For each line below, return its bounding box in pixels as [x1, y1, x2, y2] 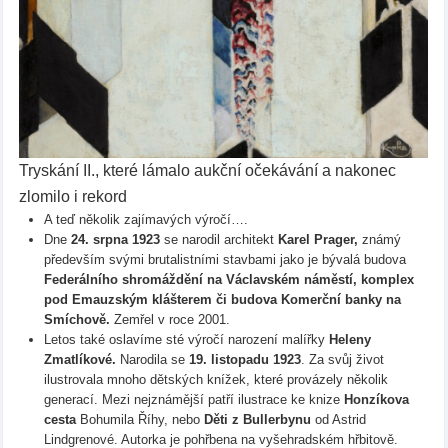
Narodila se [115, 351, 185, 367]
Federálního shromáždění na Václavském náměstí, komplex [43, 271, 414, 287]
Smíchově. [43, 311, 114, 327]
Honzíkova [343, 391, 409, 407]
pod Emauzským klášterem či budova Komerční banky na [43, 291, 401, 307]
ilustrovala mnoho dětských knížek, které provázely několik [43, 371, 388, 387]
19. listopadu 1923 [184, 351, 301, 367]
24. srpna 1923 [70, 231, 160, 247]
